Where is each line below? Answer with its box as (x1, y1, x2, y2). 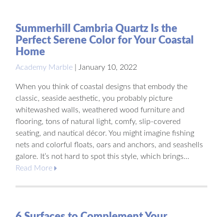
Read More (15, 164, 52, 172)
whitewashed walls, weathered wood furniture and (15, 106, 185, 114)
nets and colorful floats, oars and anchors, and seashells (15, 140, 203, 149)
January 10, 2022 (78, 63, 137, 71)
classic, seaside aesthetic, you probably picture (15, 94, 172, 102)
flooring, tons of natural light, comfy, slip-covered (15, 117, 181, 125)
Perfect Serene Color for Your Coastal (15, 34, 194, 46)
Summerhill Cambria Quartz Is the (15, 23, 177, 34)
